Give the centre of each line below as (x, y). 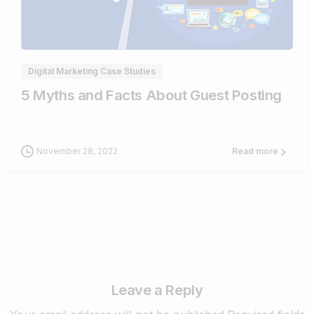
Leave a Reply (157, 290)
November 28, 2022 (77, 151)
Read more (255, 151)
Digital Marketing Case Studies (92, 71)
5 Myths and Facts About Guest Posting (151, 95)
